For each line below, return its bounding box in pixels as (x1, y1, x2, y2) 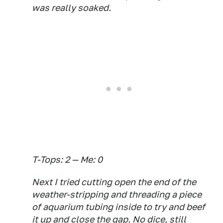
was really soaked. (32, 2, 111, 13)
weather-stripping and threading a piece (32, 189, 202, 200)
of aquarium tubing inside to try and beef (32, 202, 205, 212)
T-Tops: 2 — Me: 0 (32, 154, 103, 165)
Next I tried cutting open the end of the (32, 177, 196, 187)
